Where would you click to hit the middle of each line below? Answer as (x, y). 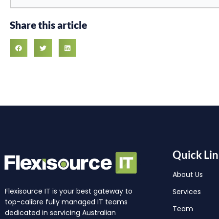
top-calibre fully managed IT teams (66, 202)
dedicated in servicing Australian (60, 212)
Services (186, 192)
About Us (187, 175)
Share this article (48, 25)
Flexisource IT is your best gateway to (69, 191)
